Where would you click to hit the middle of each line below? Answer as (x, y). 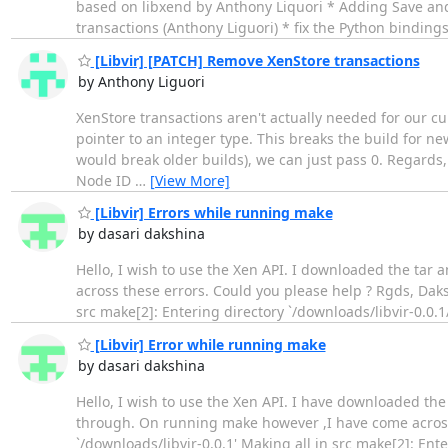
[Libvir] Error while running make (208, 344)
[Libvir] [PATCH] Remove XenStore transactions (255, 60)
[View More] (189, 180)
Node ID (105, 180)
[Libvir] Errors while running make (211, 213)
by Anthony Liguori (141, 81)
